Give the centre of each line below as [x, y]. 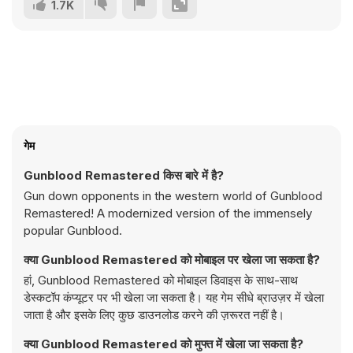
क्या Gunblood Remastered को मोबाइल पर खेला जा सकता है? [172, 260]
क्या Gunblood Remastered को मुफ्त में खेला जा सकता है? [163, 344]
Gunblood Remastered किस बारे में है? [124, 175]
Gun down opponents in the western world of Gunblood [173, 196]
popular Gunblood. [73, 230]
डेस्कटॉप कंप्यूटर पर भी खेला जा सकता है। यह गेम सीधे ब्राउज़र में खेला [174, 297]
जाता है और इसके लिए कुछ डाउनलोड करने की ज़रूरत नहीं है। [154, 315]
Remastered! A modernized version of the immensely [168, 213]
